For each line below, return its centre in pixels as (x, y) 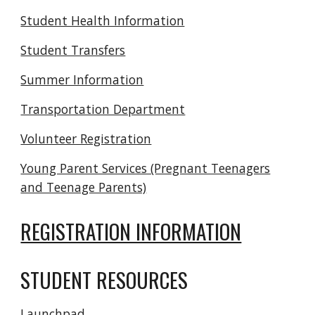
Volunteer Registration (86, 139)
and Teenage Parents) (84, 187)
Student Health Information (103, 20)
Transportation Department (103, 109)
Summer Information (82, 79)
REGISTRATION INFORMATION (131, 231)
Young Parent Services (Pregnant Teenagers (146, 168)
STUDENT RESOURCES (104, 279)
